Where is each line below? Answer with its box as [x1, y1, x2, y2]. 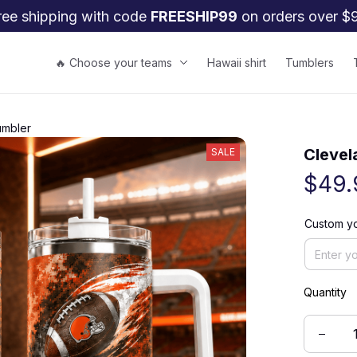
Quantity [304, 285, 347, 299]
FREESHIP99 [151, 7, 237, 25]
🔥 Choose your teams [55, 56, 173, 69]
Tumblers [285, 56, 335, 69]
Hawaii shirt [207, 56, 267, 69]
